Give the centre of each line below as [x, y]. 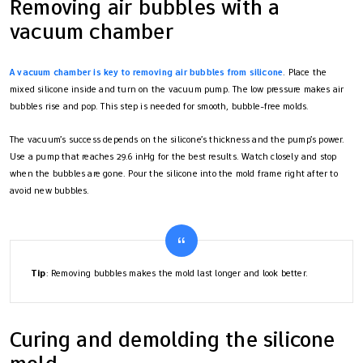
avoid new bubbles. [50, 190]
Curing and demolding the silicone [173, 339]
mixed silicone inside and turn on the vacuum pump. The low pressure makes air [177, 89]
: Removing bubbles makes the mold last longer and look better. [177, 273]
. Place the [305, 72]
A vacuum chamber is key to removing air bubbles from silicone [147, 72]
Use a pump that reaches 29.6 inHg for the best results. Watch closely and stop [173, 156]
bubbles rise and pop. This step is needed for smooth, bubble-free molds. [160, 106]
